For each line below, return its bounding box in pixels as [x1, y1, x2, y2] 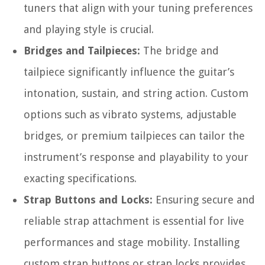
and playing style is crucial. [24, 23, 154, 36]
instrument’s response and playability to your [24, 151, 248, 164]
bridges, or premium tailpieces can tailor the [24, 130, 245, 143]
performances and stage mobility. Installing [24, 236, 240, 249]
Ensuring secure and [153, 193, 255, 206]
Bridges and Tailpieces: [24, 44, 140, 57]
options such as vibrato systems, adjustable [24, 108, 237, 121]
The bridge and [140, 44, 219, 57]
